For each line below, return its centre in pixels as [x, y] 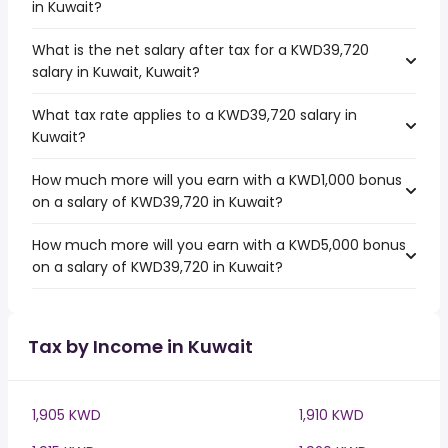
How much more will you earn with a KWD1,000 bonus [217, 180]
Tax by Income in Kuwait [140, 346]
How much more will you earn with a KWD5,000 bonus [219, 245]
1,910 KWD [331, 415]
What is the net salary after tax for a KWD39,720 [200, 50]
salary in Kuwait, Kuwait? [116, 72]
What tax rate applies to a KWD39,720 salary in [194, 115]
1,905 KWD [66, 415]
